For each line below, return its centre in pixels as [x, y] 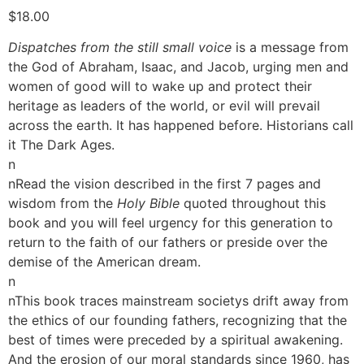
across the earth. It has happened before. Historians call [181, 126]
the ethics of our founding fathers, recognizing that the [178, 321]
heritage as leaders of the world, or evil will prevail [164, 106]
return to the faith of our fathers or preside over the [168, 243]
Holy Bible [150, 204]
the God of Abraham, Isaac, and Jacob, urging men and [178, 67]
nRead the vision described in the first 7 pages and [165, 184]
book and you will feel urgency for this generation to [171, 223]
